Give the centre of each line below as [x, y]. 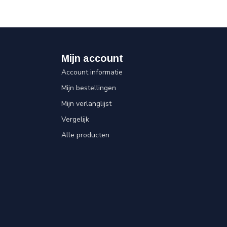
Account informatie [92, 72]
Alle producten [85, 135]
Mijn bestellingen [89, 88]
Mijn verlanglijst [86, 104]
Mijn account [92, 58]
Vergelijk [75, 119]
